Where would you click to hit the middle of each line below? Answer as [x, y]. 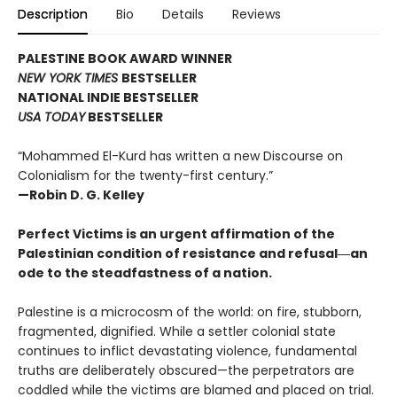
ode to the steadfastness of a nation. [145, 273]
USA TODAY [51, 117]
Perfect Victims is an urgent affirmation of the [176, 234]
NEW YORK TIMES [70, 78]
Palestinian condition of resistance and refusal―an [193, 254]
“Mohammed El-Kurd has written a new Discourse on [180, 156]
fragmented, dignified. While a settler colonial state [177, 332]
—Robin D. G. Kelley [81, 195]
